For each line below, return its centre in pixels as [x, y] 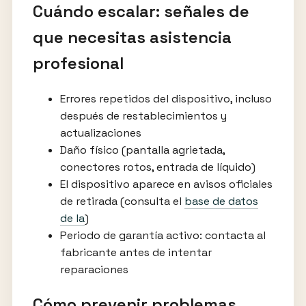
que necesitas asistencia [132, 37]
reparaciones [94, 269]
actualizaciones [100, 133]
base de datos [221, 201]
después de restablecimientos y [143, 115]
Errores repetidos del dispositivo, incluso [166, 98]
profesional [78, 63]
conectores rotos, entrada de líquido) [157, 167]
